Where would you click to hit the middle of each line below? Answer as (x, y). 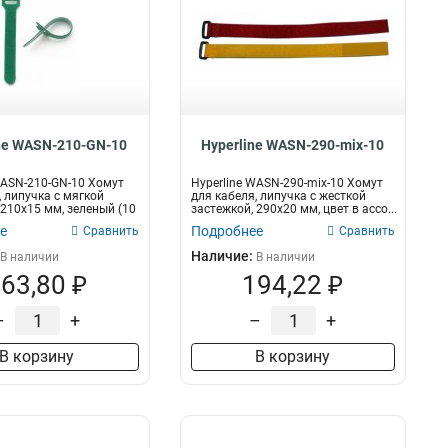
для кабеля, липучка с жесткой (278, 196)
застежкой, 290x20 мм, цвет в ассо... (293, 209)
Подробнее (226, 231)
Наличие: (223, 256)
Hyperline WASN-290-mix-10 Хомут (286, 183)
